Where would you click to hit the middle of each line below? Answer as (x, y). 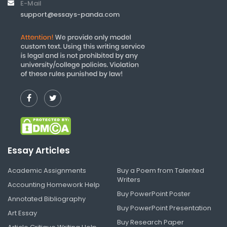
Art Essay (22, 213)
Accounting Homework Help (54, 185)
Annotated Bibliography (47, 199)
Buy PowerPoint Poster (154, 194)
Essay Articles (39, 151)
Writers (129, 180)
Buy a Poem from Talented (161, 171)
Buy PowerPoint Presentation (164, 208)
